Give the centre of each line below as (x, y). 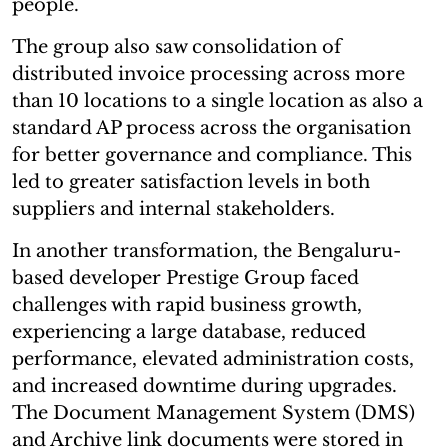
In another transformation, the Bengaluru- (206, 250)
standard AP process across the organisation (211, 127)
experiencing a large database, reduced (189, 331)
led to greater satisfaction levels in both (191, 181)
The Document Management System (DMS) (213, 412)
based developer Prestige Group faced (185, 277)
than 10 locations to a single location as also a (217, 100)
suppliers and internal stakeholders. (173, 208)
